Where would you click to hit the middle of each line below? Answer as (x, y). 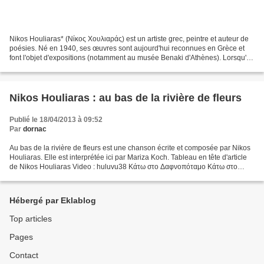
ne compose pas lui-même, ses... (62, 67)
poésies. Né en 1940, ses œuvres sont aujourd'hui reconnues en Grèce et (127, 48)
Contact (24, 255)
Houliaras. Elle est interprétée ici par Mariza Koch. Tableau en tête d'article (128, 157)
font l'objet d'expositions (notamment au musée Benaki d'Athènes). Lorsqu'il (130, 57)
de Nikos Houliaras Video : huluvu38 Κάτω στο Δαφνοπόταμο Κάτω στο (123, 166)
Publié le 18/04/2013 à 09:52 (56, 119)
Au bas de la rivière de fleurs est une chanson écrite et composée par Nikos (130, 148)
